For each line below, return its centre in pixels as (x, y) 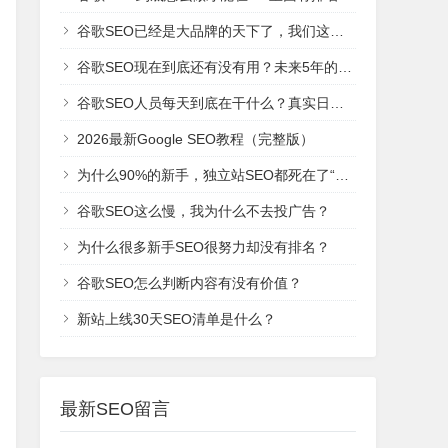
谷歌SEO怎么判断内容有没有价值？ (189, 283)
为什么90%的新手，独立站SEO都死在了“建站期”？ (206, 175)
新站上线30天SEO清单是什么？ (176, 319)
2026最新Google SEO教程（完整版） (195, 139)
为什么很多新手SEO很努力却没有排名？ (203, 247)
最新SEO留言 (115, 409)
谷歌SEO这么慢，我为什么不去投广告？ (203, 211)
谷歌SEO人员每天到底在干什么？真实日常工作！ (203, 103)
